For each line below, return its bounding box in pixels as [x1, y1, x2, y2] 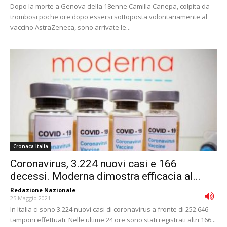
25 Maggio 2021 [10, 194, 51, 202]
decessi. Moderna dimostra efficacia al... [10, 170, 201, 183]
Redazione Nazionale [10, 186, 75, 194]
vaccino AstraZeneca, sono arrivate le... [10, 22, 131, 32]
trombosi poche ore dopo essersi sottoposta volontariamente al [10, 12, 207, 21]
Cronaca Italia [13, 143, 48, 150]
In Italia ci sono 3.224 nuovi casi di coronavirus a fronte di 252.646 [10, 205, 208, 214]
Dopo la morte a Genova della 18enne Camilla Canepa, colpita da [10, 1, 210, 11]
